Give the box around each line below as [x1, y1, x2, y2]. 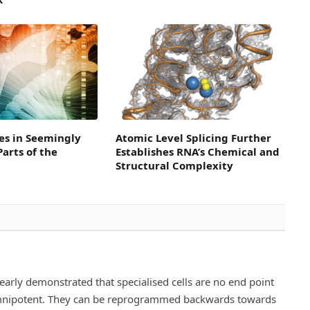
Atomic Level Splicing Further [115, 131, 271, 145]
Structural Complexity [115, 158, 233, 173]
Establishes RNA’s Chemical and [115, 145, 280, 159]
